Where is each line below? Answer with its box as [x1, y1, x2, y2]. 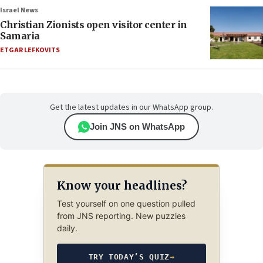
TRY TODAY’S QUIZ [88, 252, 170, 262]
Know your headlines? [56, 178, 187, 193]
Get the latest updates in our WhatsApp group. [50, 102, 213, 114]
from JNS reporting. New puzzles [56, 211, 186, 221]
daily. [56, 223, 77, 234]
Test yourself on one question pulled [56, 198, 195, 209]
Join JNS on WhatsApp [90, 122, 185, 132]
